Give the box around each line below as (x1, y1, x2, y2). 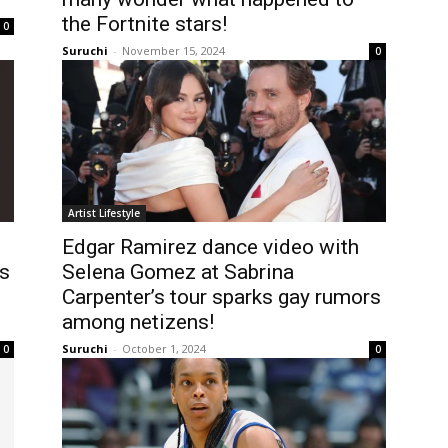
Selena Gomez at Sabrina (62, 259, 294, 284)
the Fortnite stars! (62, 11, 227, 36)
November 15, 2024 (122, 42, 225, 58)
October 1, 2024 (122, 340, 206, 356)
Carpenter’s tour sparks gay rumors (62, 284, 381, 309)
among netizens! (62, 309, 214, 334)
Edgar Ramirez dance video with (62, 234, 359, 259)
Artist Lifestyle (68, 205, 140, 220)
